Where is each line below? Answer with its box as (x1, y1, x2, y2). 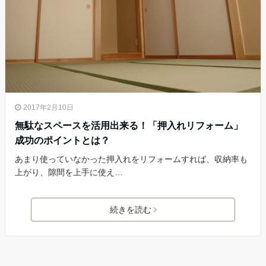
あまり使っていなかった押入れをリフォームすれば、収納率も (15, 154, 248, 164)
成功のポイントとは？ (15, 135, 110, 145)
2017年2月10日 (23, 103, 74, 112)
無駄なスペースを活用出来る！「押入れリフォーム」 (15, 120, 243, 131)
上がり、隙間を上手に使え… (15, 167, 123, 177)
